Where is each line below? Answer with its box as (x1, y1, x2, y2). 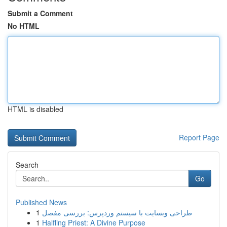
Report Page (179, 132, 219, 142)
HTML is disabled (8, 104, 63, 114)
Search (16, 160, 39, 170)
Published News (16, 197, 67, 207)
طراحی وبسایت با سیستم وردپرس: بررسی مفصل (42, 207, 192, 217)
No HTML (8, 21, 40, 31)
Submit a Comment (8, 8, 73, 18)
